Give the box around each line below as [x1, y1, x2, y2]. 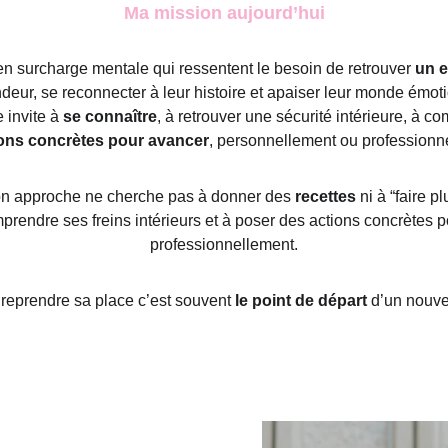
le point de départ [235, 292, 368, 309]
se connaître [63, 108, 158, 125]
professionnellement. [150, 236, 299, 253]
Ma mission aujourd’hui [123, 3, 325, 23]
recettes [295, 188, 357, 205]
